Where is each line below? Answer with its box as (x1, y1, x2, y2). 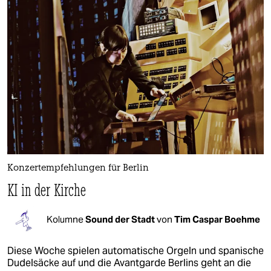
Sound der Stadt (85, 213, 157, 225)
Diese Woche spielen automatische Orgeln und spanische (7, 244, 264, 258)
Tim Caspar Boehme (174, 213, 260, 225)
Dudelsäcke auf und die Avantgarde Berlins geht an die (7, 256, 251, 270)
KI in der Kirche (7, 179, 86, 201)
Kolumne (47, 213, 85, 225)
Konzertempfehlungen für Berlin (7, 164, 149, 174)
